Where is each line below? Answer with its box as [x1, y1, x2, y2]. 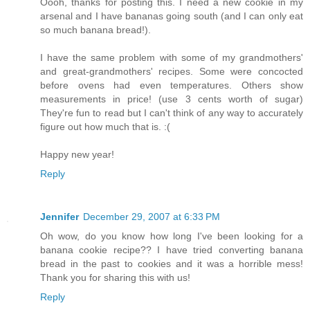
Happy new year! [40, 149, 114, 161]
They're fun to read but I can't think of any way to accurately [40, 107, 303, 119]
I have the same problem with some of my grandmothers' [40, 52, 303, 64]
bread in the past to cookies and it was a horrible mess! [40, 258, 303, 270]
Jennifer [40, 211, 79, 223]
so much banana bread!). [40, 24, 151, 36]
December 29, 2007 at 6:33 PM [83, 211, 220, 223]
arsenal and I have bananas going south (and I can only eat [40, 10, 303, 22]
